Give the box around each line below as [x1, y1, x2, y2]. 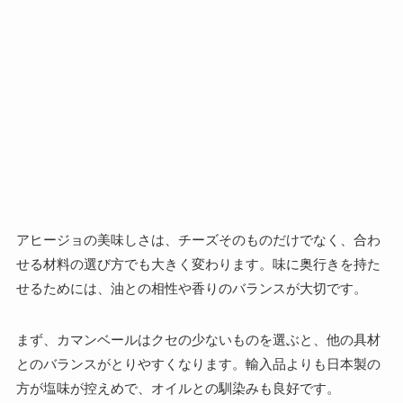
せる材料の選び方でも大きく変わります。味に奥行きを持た [15, 256, 381, 273]
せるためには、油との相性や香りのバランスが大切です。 [15, 281, 367, 297]
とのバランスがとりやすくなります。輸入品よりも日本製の [15, 356, 381, 372]
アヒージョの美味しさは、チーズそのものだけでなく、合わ [15, 232, 381, 248]
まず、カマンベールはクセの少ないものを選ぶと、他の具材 [15, 332, 381, 348]
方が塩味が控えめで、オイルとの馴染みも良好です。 [15, 381, 340, 397]
